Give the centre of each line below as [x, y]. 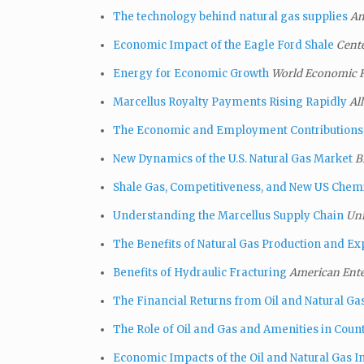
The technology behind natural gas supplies [230, 16]
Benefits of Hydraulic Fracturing [200, 272]
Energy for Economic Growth [191, 73]
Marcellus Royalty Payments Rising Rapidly [230, 102]
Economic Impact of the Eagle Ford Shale [223, 45]
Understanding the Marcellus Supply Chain [228, 215]
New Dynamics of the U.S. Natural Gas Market [233, 158]
